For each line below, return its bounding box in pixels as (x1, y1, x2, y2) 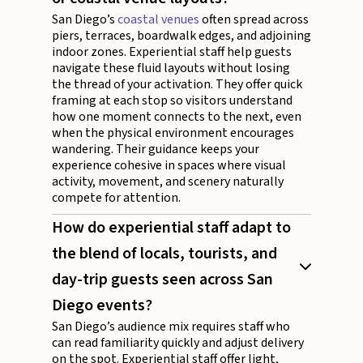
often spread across (199, 11, 309, 29)
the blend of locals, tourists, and (52, 242, 277, 266)
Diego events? (52, 294, 152, 318)
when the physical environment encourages (52, 124, 294, 143)
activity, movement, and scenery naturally (52, 173, 284, 191)
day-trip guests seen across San (52, 268, 273, 292)
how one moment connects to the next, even (52, 108, 301, 126)
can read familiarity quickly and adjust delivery (52, 334, 304, 352)
